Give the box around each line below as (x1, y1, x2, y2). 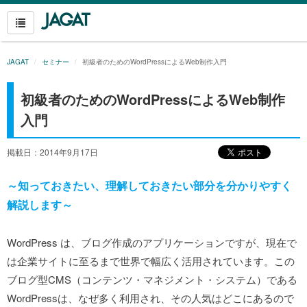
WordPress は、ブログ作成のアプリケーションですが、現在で (7, 235, 297, 249)
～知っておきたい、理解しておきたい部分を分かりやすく (7, 177, 292, 193)
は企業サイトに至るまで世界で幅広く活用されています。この (7, 254, 295, 268)
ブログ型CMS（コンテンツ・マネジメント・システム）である (7, 272, 297, 286)
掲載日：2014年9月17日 (7, 146, 98, 158)
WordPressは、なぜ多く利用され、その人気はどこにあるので (7, 291, 294, 305)
